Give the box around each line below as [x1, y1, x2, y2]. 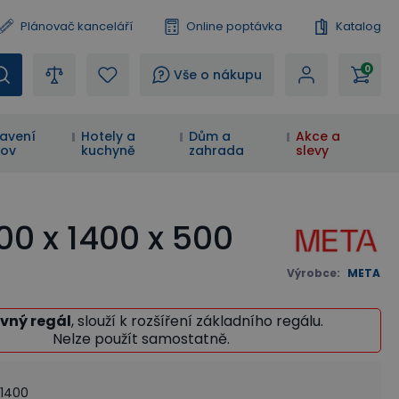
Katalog [336, 18, 381, 35]
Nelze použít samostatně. [52, 329, 230, 349]
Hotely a [81, 127, 136, 145]
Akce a [295, 127, 340, 145]
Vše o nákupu [174, 66, 262, 84]
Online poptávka [186, 18, 282, 35]
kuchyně [81, 142, 136, 159]
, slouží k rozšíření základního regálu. [71, 311, 323, 331]
